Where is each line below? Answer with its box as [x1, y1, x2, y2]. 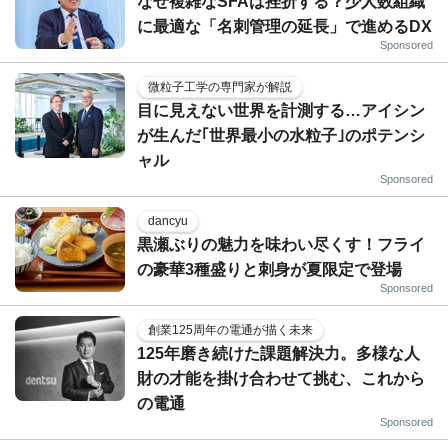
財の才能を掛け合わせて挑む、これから [137, 369, 425, 387]
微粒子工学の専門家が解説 [148, 79, 292, 94]
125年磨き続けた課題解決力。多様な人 [137, 344, 420, 362]
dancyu [148, 213, 188, 228]
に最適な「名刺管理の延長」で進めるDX [137, 17, 432, 35]
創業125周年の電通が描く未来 [148, 322, 313, 337]
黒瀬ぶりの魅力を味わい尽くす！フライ [137, 235, 425, 253]
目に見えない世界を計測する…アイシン [137, 101, 425, 119]
